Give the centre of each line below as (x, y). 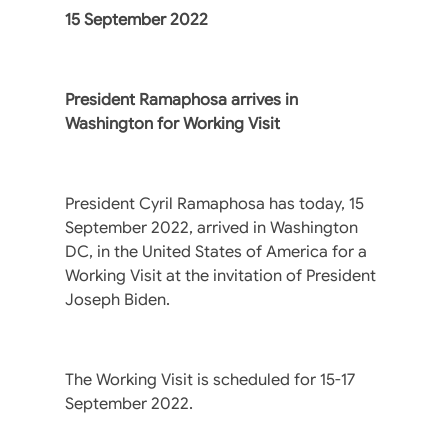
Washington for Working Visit (172, 123)
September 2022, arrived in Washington (211, 227)
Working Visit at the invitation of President (220, 275)
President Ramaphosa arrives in (181, 99)
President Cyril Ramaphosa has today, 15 (214, 203)
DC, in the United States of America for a (216, 251)
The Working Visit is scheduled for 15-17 (210, 379)
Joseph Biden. (117, 299)
